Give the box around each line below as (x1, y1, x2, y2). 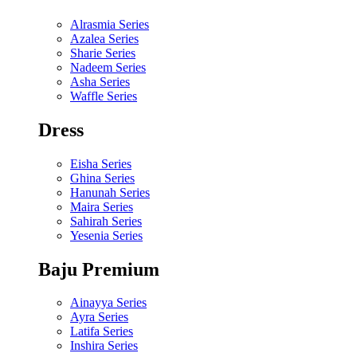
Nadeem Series (70, 60, 146, 74)
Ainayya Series (70, 296, 147, 310)
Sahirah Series (70, 214, 142, 228)
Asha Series (70, 74, 130, 88)
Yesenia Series (70, 228, 143, 242)
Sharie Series (70, 45, 135, 60)
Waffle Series (70, 88, 137, 103)
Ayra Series (70, 310, 128, 324)
